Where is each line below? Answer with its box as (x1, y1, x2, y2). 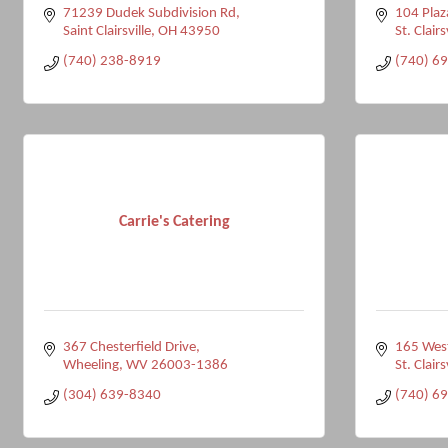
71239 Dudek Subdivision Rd (62, 6, 236, 21)
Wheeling (62, 358, 119, 373)
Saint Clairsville (62, 24, 151, 39)
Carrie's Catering (118, 213, 230, 230)
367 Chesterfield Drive (62, 340, 196, 355)
